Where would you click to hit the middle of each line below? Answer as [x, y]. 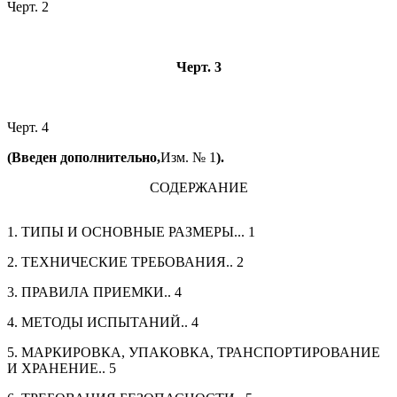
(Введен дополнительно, [84, 158]
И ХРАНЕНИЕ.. [58, 369]
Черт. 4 [28, 128]
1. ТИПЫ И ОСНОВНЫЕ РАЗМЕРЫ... [128, 232]
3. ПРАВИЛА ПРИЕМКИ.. [91, 292]
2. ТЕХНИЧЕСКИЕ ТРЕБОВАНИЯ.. [122, 262]
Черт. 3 [198, 67]
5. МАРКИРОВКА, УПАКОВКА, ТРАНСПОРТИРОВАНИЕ [194, 353]
